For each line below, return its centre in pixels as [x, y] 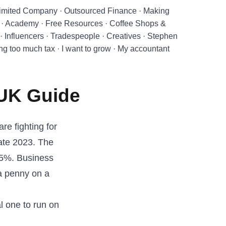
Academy [22, 23]
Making [157, 11]
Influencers [24, 36]
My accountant [144, 49]
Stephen [163, 36]
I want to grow [87, 49]
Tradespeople [75, 36]
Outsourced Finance [101, 11]
